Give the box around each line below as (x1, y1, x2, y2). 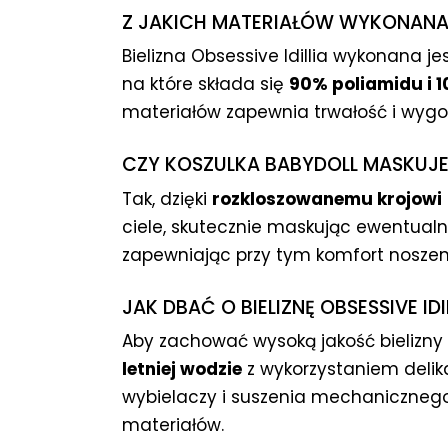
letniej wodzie (122, 357, 242, 382)
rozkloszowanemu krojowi (212, 186, 442, 211)
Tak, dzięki (122, 186, 212, 211)
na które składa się (122, 72, 289, 97)
